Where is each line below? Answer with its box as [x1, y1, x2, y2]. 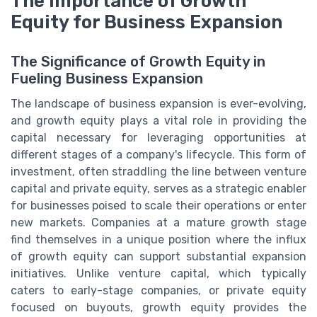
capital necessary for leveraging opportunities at [11, 130, 306, 144]
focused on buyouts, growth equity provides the [11, 300, 306, 314]
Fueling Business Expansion [11, 69, 203, 87]
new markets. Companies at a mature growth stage [11, 215, 306, 229]
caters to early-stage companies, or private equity [11, 283, 306, 297]
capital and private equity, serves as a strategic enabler [11, 181, 306, 195]
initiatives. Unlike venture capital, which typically [11, 266, 306, 280]
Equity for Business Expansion [11, 11, 282, 33]
